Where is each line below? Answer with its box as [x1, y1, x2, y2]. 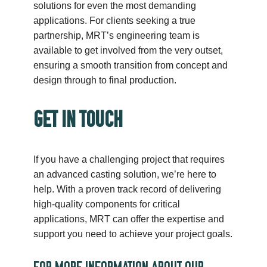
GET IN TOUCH [33, 107, 123, 132]
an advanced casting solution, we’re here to [33, 169, 217, 180]
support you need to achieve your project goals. [33, 229, 233, 240]
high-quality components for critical [33, 199, 181, 210]
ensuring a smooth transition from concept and [33, 60, 228, 71]
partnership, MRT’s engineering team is [33, 30, 200, 41]
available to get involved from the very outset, [33, 45, 223, 56]
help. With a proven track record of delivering [33, 184, 222, 195]
